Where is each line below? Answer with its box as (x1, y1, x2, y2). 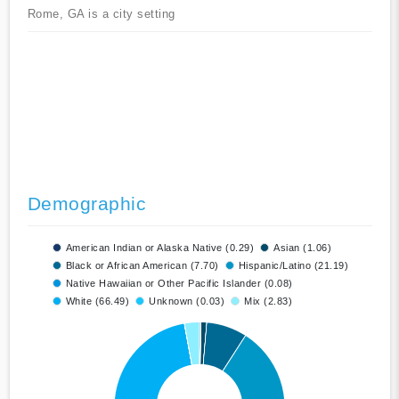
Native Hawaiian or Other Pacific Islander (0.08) (65, 278, 293, 289)
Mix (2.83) (244, 296, 292, 307)
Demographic (27, 193, 146, 215)
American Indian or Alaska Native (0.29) (65, 242, 254, 254)
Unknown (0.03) (149, 296, 224, 307)
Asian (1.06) (273, 242, 331, 254)
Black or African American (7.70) (65, 260, 219, 272)
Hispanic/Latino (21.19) (238, 260, 348, 272)
